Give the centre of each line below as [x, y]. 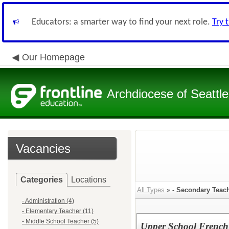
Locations [89, 180]
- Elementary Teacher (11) [58, 211]
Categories [42, 180]
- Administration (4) [48, 201]
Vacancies [43, 148]
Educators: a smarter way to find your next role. [122, 22]
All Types [151, 190]
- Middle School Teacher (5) [60, 221]
